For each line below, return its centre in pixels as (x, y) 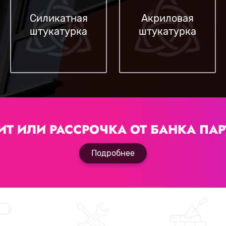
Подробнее (113, 153)
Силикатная (59, 18)
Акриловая (167, 18)
